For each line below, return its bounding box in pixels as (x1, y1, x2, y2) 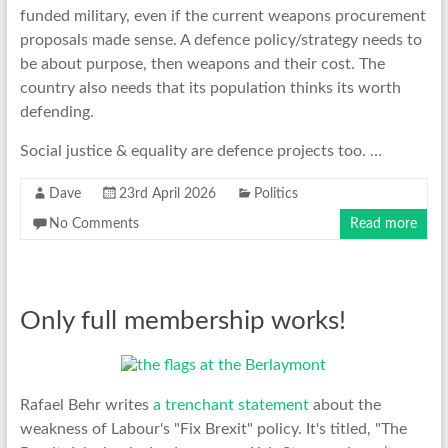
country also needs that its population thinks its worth (19, 79, 401, 96)
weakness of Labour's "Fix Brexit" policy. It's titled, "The (19, 420, 407, 437)
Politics (253, 186, 298, 201)
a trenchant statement (152, 396, 309, 413)
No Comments (48, 216, 139, 231)
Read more (350, 216, 418, 231)
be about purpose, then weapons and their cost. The (19, 55, 385, 72)
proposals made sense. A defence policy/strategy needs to (19, 31, 422, 48)
